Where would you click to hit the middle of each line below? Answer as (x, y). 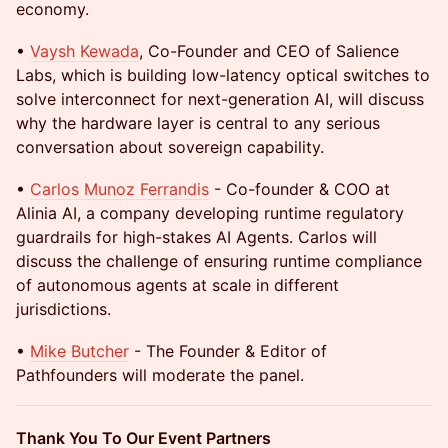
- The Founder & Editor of (228, 351)
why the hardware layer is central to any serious (198, 123)
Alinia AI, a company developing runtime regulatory (210, 213)
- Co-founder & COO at (299, 189)
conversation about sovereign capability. (170, 147)
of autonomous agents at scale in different (177, 285)
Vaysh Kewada (84, 51)
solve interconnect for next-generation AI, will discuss (220, 99)
